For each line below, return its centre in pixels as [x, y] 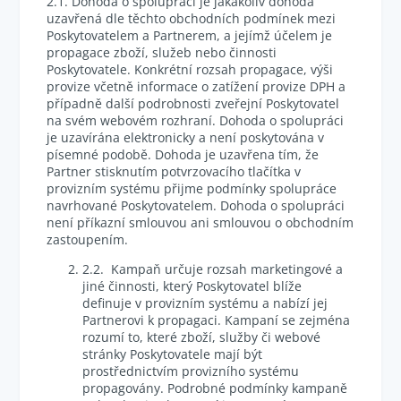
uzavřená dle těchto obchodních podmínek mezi [192, 18]
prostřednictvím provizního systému [191, 371]
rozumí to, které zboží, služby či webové [202, 337]
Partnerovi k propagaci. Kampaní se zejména [217, 320]
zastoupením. [88, 239]
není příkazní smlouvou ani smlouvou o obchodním [200, 222]
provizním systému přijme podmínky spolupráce [192, 188]
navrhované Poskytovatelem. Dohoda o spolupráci [196, 205]
